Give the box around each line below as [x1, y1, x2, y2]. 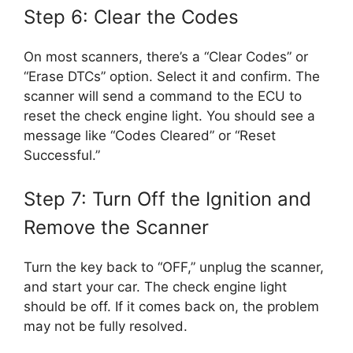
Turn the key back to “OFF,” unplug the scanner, [24, 259, 324, 276]
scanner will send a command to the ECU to [24, 87, 302, 104]
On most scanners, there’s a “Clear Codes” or [24, 48, 308, 65]
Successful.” [24, 147, 100, 163]
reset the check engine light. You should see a [24, 107, 315, 124]
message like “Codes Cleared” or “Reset [24, 127, 276, 143]
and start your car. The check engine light [24, 279, 287, 295]
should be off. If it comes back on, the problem [24, 299, 319, 315]
